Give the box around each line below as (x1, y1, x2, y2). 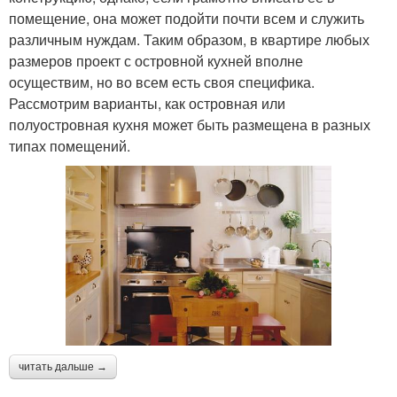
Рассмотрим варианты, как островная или (9, 92, 285, 113)
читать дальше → (19, 360, 107, 373)
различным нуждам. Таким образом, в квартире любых (9, 28, 370, 50)
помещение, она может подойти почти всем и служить (9, 7, 364, 28)
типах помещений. (9, 135, 130, 156)
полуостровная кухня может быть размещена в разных (9, 113, 370, 135)
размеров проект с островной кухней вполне (9, 50, 303, 71)
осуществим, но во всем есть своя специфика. (9, 71, 315, 92)
